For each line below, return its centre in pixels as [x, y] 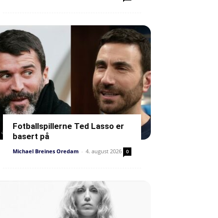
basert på [31, 136]
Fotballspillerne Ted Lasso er [68, 126]
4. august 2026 [104, 151]
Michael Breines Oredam [46, 151]
